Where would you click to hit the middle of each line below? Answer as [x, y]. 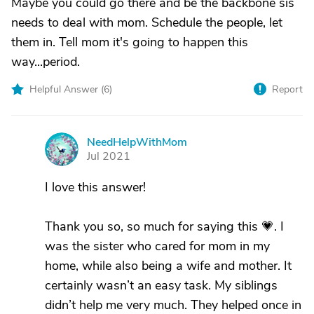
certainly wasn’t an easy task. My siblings [161, 285]
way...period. [46, 62]
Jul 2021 [109, 156]
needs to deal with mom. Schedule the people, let [147, 22]
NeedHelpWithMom [137, 142]
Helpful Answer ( [67, 89]
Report [287, 89]
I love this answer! [95, 187]
